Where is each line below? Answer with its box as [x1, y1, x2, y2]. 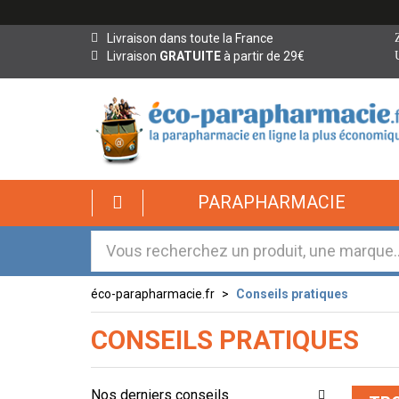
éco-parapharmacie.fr [91, 286, 215, 301]
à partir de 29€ [221, 49, 305, 63]
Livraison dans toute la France [107, 31, 273, 45]
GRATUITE [159, 49, 221, 63]
